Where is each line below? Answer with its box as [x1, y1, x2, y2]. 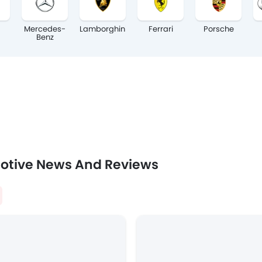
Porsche [203, 23, 234, 35]
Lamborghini [80, 23, 127, 35]
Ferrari [148, 23, 173, 35]
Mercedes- [24, 23, 65, 35]
